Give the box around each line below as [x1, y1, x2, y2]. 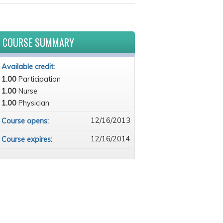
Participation [18, 75, 61, 84]
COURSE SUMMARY [2, 35, 74, 50]
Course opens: [1, 116, 51, 125]
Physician [18, 99, 49, 108]
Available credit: [1, 62, 57, 71]
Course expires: [1, 135, 54, 144]
